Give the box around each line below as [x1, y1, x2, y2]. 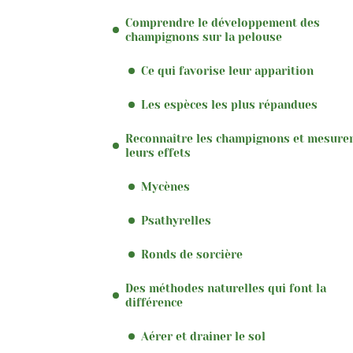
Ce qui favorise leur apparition [141, 65, 314, 77]
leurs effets [125, 147, 191, 159]
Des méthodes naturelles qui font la [125, 282, 326, 295]
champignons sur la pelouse [125, 31, 282, 43]
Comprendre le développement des [125, 17, 320, 29]
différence [125, 296, 183, 309]
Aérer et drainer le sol [141, 330, 266, 343]
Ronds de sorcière [141, 248, 243, 261]
